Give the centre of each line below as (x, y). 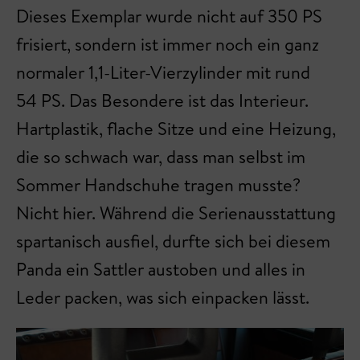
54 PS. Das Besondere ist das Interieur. (162, 101)
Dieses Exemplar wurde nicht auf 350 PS (169, 16)
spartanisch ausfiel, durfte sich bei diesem (173, 241)
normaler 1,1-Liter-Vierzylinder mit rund (163, 73)
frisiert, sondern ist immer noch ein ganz (168, 45)
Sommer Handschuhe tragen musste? (158, 185)
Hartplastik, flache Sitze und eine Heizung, (176, 129)
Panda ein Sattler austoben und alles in (161, 270)
